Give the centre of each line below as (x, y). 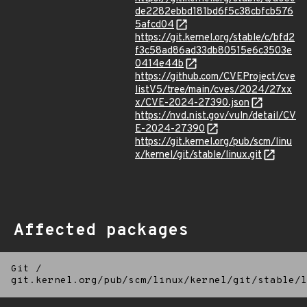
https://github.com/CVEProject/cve (215, 77)
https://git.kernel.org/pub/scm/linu (213, 142)
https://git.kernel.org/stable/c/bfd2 (215, 38)
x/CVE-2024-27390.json (192, 103)
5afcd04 (155, 25)
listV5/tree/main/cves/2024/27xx (213, 90)
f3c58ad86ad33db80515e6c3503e (213, 51)
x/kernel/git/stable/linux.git (198, 155)
